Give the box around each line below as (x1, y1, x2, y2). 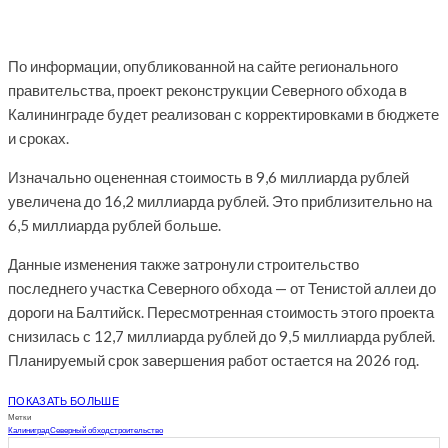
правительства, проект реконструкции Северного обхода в (8, 81, 407, 100)
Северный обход (50, 425, 110, 436)
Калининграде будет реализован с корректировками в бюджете (8, 105, 439, 124)
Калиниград (8, 425, 50, 436)
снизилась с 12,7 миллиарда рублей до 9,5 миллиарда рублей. (8, 327, 435, 346)
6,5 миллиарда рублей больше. (8, 216, 221, 235)
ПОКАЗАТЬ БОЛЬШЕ (8, 394, 119, 408)
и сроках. (8, 129, 72, 148)
